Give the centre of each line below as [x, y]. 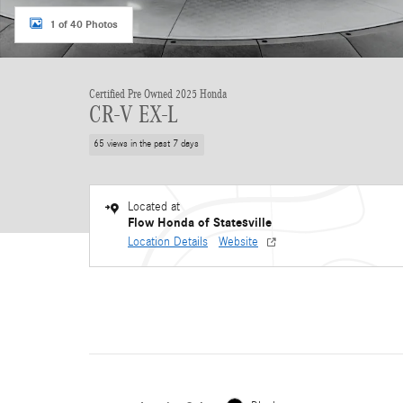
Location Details [168, 242]
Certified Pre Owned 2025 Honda [158, 94]
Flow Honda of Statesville [200, 222]
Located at [154, 206]
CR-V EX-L [134, 114]
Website [238, 242]
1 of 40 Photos [84, 24]
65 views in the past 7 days [147, 144]
